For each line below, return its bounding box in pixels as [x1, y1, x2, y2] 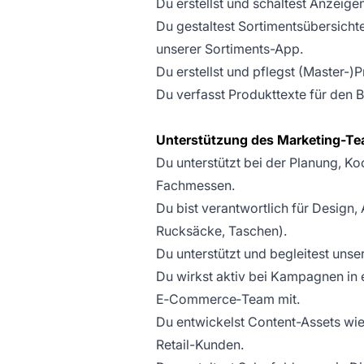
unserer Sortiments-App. [156, 41, 303, 57]
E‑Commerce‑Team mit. [156, 291, 300, 307]
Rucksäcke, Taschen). [156, 223, 287, 239]
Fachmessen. [156, 177, 235, 193]
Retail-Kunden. [156, 336, 244, 353]
